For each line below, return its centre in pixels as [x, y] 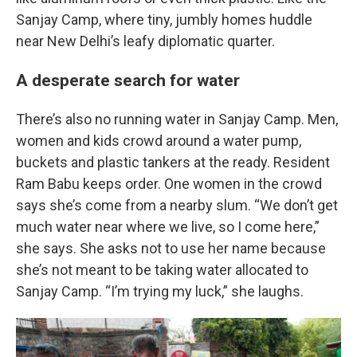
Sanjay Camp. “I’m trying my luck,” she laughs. [160, 291]
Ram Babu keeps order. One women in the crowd [169, 184]
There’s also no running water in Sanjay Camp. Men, [177, 119]
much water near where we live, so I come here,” [168, 227]
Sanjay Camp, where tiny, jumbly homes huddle [164, 20]
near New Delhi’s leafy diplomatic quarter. [145, 41]
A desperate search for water [128, 80]
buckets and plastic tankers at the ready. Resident [173, 162]
